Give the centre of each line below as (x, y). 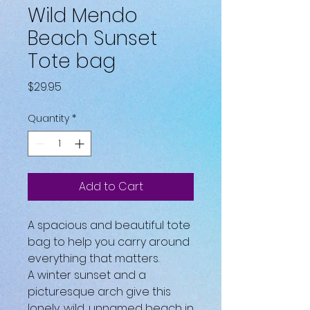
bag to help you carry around (109, 242)
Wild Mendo (83, 16)
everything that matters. (93, 259)
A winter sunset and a (87, 275)
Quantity (48, 119)
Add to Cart (111, 187)
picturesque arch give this (99, 292)
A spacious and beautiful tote (109, 226)
